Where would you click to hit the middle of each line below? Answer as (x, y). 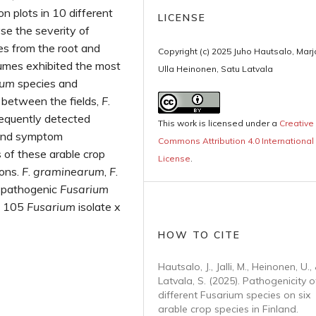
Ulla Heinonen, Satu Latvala (215, 69)
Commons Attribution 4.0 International (236, 141)
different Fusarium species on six (234, 295)
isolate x (98, 207)
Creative (297, 123)
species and (46, 83)
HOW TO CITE (199, 235)
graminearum (69, 171)
